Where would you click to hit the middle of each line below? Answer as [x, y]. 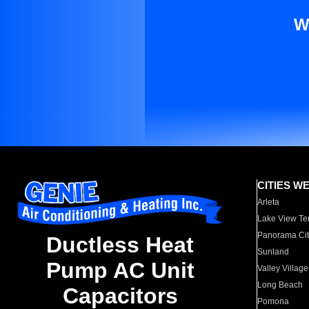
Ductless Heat [120, 245]
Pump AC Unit [120, 271]
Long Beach [280, 285]
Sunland [273, 252]
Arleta [269, 202]
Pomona [273, 301]
